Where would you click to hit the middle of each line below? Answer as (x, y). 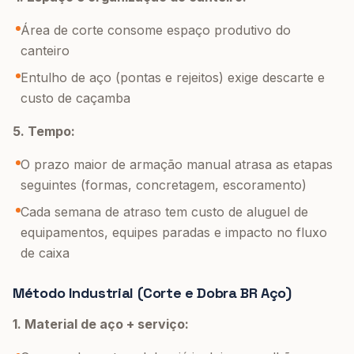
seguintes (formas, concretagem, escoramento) (164, 185)
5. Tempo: (44, 131)
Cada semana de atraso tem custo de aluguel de (164, 212)
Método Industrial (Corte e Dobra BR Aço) (152, 293)
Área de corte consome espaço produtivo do (156, 30)
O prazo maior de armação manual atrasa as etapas (177, 164)
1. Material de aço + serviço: (101, 324)
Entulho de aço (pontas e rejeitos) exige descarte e (173, 77)
